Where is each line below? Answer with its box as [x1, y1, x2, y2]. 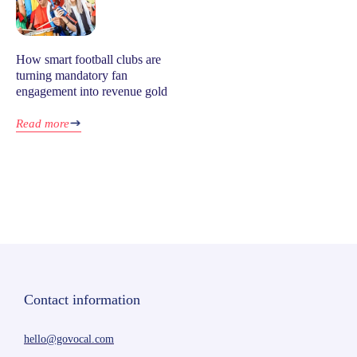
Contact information [24, 292, 140, 308]
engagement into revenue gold [16, 84, 167, 98]
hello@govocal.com [24, 333, 114, 345]
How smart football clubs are [16, 53, 161, 66]
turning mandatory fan [16, 69, 127, 82]
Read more [16, 117, 69, 130]
